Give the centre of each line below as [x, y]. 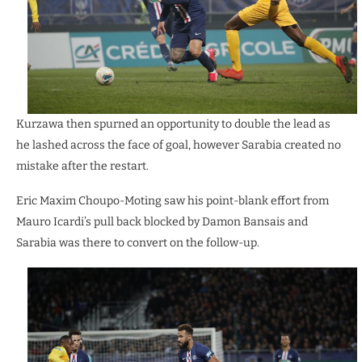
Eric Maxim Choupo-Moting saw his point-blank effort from [173, 200]
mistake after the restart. [82, 166]
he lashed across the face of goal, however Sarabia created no [179, 145]
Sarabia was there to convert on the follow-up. [138, 242]
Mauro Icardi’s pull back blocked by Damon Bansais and [162, 221]
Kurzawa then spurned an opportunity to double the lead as [173, 124]
